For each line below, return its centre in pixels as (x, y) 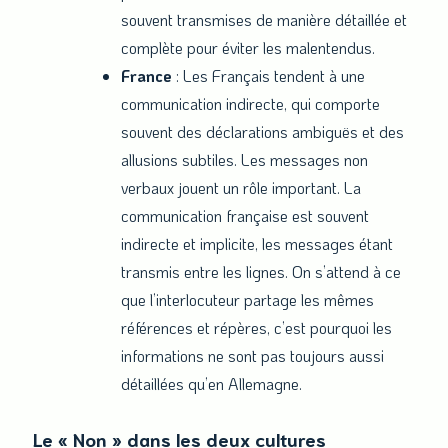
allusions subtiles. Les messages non (244, 160)
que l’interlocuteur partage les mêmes (247, 300)
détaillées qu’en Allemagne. (211, 384)
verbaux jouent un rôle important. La (241, 188)
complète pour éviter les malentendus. (248, 48)
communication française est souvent (245, 216)
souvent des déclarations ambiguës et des (262, 132)
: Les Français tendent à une (268, 76)
